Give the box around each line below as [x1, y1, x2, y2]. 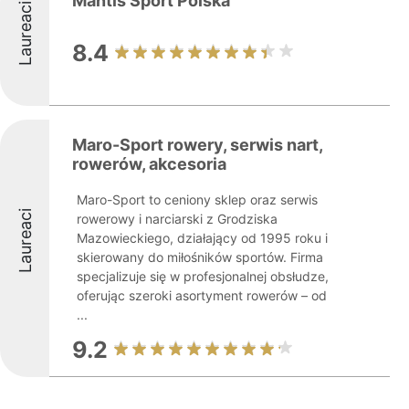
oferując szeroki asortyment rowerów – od [77, 288, 327, 303]
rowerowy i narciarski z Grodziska [77, 211, 278, 226]
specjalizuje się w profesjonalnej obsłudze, [77, 268, 329, 284]
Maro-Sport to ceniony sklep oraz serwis [77, 192, 318, 207]
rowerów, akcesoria [72, 154, 226, 173]
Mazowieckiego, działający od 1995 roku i [77, 230, 328, 246]
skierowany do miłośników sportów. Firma [77, 249, 323, 265]
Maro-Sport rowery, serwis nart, [72, 135, 322, 154]
